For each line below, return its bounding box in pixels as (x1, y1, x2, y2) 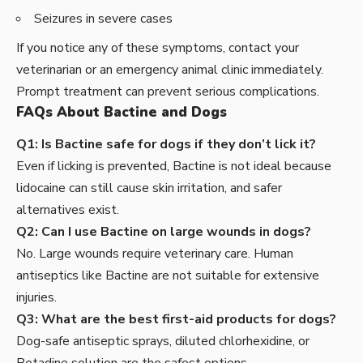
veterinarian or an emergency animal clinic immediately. (16, 60, 323, 79)
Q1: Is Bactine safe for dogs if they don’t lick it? (16, 135, 316, 154)
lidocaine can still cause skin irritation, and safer (16, 179, 282, 198)
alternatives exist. (16, 201, 119, 220)
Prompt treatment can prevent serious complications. (16, 82, 319, 100)
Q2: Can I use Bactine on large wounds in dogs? (16, 223, 311, 241)
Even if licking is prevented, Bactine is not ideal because (16, 157, 331, 176)
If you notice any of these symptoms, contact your (16, 38, 299, 57)
